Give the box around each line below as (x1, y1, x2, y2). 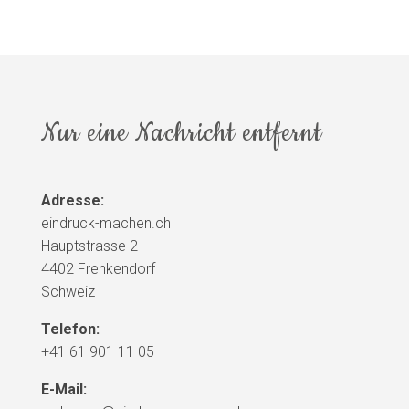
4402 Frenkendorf (40, 259, 155, 278)
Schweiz (40, 282, 95, 300)
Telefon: (40, 320, 100, 338)
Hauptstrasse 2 (40, 236, 138, 255)
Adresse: (40, 191, 104, 209)
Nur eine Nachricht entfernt (40, 114, 322, 151)
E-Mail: (40, 380, 87, 398)
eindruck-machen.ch (40, 214, 171, 232)
